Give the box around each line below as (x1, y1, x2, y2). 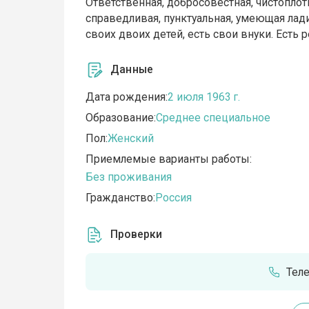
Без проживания (86, 170, 172, 184)
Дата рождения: (86, 90, 168, 104)
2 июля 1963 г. (168, 90, 241, 104)
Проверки (110, 228, 163, 241)
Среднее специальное (156, 111, 271, 125)
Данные (110, 63, 154, 77)
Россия (155, 191, 192, 205)
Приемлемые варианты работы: (86, 152, 252, 166)
